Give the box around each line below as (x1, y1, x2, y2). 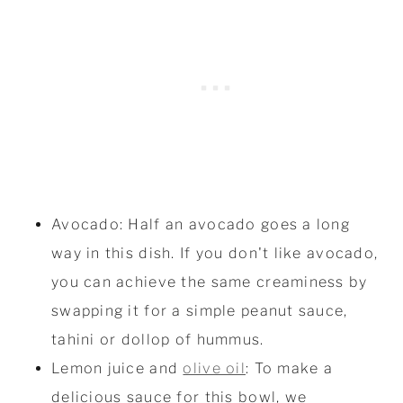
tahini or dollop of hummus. (50, 330, 269, 348)
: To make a (245, 359, 334, 377)
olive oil (183, 359, 246, 377)
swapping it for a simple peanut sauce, (50, 301, 348, 319)
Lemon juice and (50, 359, 184, 377)
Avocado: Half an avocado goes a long (50, 215, 351, 233)
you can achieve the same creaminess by (50, 273, 368, 291)
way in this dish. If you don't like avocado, (50, 244, 379, 262)
